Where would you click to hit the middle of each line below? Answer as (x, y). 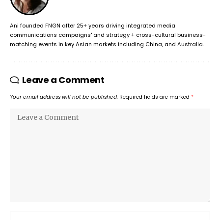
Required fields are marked (155, 97)
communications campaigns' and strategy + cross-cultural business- (108, 35)
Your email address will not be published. (64, 97)
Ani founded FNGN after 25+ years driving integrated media (93, 25)
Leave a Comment (63, 80)
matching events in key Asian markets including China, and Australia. (107, 44)
